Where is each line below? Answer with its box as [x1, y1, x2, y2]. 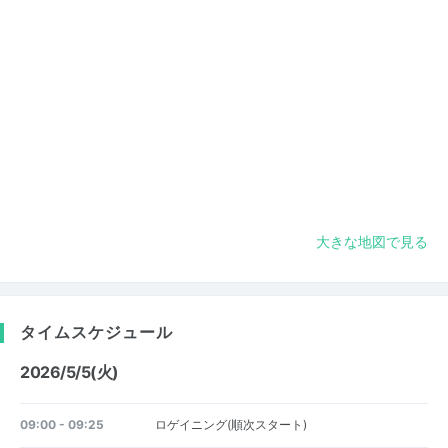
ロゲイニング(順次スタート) [154, 417, 307, 432]
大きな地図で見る [316, 233, 428, 250]
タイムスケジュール [20, 321, 173, 342]
